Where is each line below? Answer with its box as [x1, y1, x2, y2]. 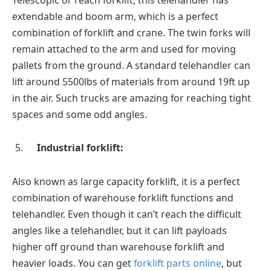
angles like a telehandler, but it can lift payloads [12, 224, 227, 238]
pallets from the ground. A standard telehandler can [12, 58, 250, 72]
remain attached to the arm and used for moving [12, 42, 236, 56]
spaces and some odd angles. [12, 107, 147, 121]
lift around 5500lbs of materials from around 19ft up [12, 74, 250, 88]
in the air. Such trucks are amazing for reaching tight [12, 91, 251, 105]
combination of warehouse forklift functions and [12, 191, 233, 205]
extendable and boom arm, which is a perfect [12, 9, 218, 23]
